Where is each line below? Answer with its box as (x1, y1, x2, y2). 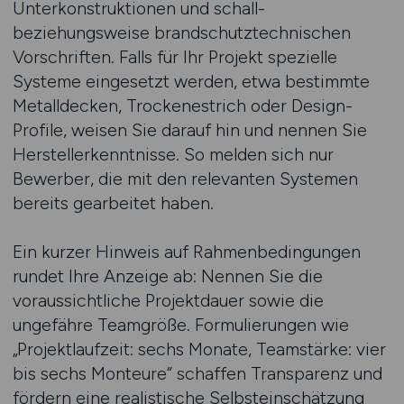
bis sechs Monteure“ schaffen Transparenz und (12, 363, 382, 384)
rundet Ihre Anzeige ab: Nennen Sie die (12, 265, 323, 287)
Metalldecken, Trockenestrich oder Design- (12, 95, 353, 116)
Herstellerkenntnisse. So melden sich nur (12, 143, 334, 165)
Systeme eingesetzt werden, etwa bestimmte (12, 70, 370, 92)
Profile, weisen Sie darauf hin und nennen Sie (12, 119, 367, 141)
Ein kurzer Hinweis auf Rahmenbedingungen (12, 241, 361, 262)
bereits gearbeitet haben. (12, 192, 214, 214)
